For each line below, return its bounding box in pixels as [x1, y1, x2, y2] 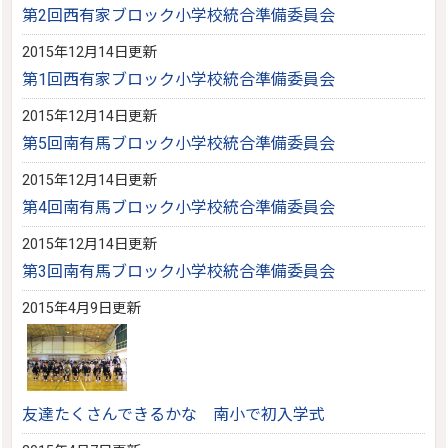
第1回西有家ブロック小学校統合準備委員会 [22, 70, 336, 89]
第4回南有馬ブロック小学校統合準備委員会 [22, 198, 336, 217]
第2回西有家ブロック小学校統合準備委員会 [22, 6, 336, 25]
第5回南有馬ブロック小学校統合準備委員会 [22, 134, 336, 153]
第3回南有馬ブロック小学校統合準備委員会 [22, 262, 336, 281]
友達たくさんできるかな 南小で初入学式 [22, 404, 326, 424]
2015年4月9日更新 [22, 300, 141, 317]
